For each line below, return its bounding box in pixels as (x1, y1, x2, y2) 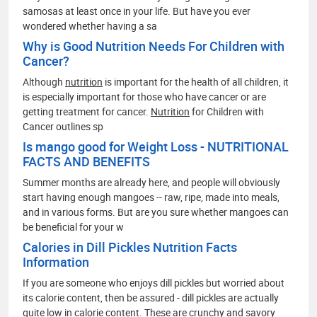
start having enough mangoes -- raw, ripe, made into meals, (23, 190, 279, 204)
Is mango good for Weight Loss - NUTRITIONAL (23, 138, 289, 155)
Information (23, 253, 89, 270)
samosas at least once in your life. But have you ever (23, 4, 250, 18)
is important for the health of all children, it (103, 75, 289, 88)
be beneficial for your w (23, 220, 124, 234)
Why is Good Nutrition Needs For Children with (23, 38, 284, 54)
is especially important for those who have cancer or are (23, 90, 266, 103)
